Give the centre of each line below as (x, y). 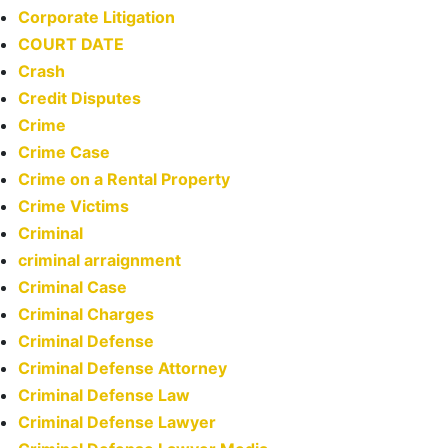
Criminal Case (72, 287)
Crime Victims (73, 206)
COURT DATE (71, 44)
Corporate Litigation (96, 17)
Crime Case (64, 152)
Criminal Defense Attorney (122, 368)
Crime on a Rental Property (124, 179)
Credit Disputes (79, 98)
